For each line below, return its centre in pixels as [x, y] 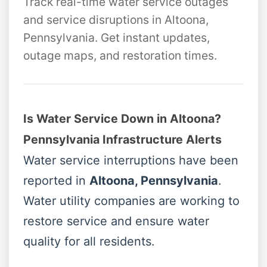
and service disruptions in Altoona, [116, 20]
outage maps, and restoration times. [120, 55]
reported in [56, 181]
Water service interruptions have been [131, 160]
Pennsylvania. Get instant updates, [117, 38]
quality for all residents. [89, 241]
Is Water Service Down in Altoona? [122, 119]
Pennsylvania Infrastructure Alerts [122, 139]
